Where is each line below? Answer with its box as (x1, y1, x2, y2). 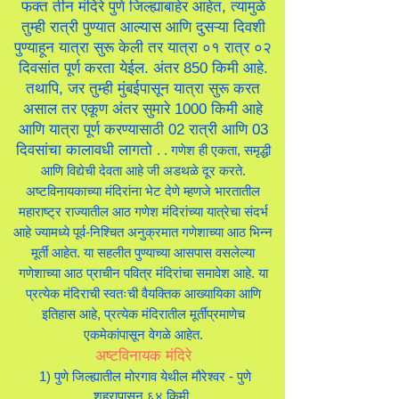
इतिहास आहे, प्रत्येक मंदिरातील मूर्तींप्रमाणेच (41, 306, 245, 322)
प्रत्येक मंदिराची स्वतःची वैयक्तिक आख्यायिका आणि (25, 286, 261, 301)
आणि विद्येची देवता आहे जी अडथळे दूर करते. (40, 163, 246, 178)
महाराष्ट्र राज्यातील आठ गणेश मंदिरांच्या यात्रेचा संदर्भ (18, 204, 268, 219)
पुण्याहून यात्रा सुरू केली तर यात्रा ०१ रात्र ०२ (14, 39, 272, 56)
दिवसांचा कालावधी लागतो (15, 142, 157, 159)
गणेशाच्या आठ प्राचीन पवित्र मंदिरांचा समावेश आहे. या (18, 265, 268, 281)
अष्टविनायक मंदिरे (94, 347, 191, 364)
